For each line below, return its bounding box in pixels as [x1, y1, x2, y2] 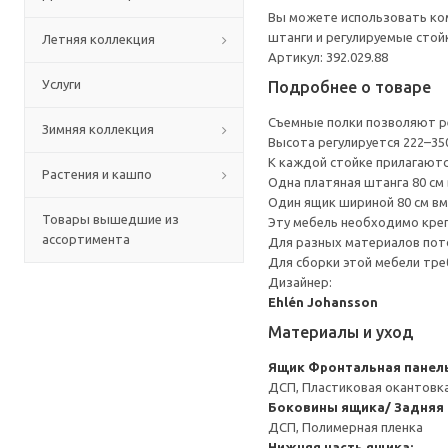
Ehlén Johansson [268, 295, 378, 309]
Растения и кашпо [42, 167, 152, 181]
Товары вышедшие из [42, 212, 179, 226]
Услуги [42, 77, 81, 91]
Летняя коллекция [42, 32, 155, 46]
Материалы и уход [268, 323, 413, 341]
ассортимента [42, 232, 130, 246]
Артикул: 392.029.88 [268, 50, 388, 64]
